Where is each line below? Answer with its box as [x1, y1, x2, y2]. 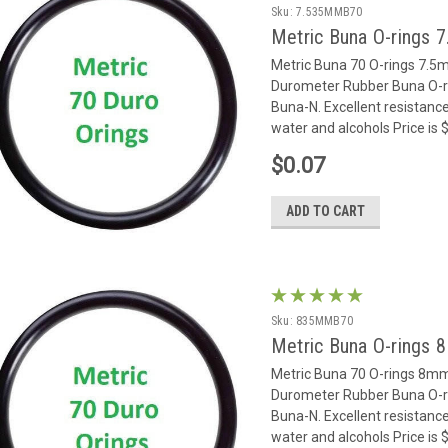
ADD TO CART [285, 202, 365, 219]
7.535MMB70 [296, 4, 363, 19]
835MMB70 [296, 313, 354, 328]
